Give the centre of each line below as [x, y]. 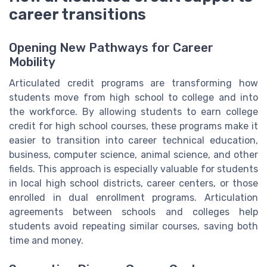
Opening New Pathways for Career [111, 47]
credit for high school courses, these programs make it [133, 126]
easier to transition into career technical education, [133, 140]
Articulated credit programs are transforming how [133, 83]
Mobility [32, 62]
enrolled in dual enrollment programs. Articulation [133, 197]
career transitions [77, 14]
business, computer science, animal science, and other [133, 154]
